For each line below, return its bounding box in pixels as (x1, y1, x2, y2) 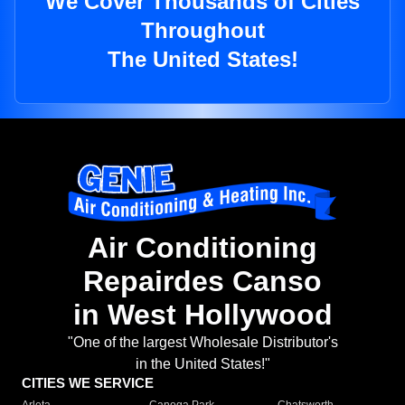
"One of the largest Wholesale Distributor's (67, 334, 338, 351)
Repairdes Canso (83, 265, 322, 298)
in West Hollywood (72, 298, 333, 332)
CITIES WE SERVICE (22, 375, 154, 391)
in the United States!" (135, 356, 270, 372)
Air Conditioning (88, 231, 317, 265)
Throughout (140, 18, 265, 43)
